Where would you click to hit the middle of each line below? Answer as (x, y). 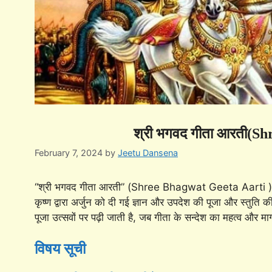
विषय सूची (60, 249)
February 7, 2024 (69, 152)
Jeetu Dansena (148, 152)
